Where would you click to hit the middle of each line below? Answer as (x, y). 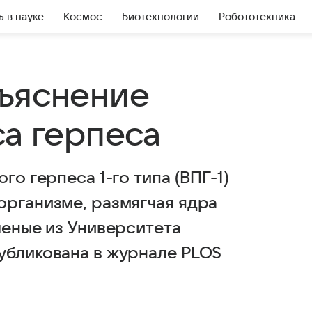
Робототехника (257, 17)
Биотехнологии (161, 17)
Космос (83, 17)
